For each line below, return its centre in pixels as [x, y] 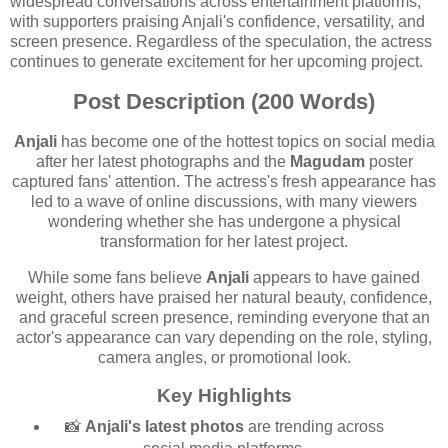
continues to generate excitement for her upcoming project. [216, 62]
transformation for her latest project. [224, 242]
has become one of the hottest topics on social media [245, 142]
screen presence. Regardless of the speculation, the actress [221, 42]
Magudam [327, 162]
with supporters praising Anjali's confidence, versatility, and [217, 22]
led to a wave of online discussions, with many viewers [224, 202]
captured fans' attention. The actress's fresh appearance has [224, 182]
